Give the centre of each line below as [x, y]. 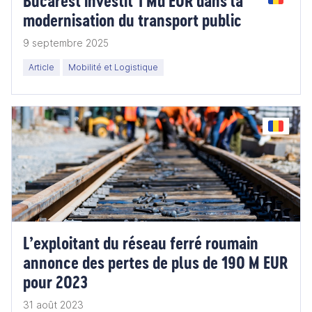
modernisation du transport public [132, 20]
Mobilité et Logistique [113, 67]
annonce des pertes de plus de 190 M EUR [155, 262]
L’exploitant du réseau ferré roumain [141, 243]
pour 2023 [55, 282]
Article [41, 67]
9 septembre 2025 [66, 43]
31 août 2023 [53, 305]
